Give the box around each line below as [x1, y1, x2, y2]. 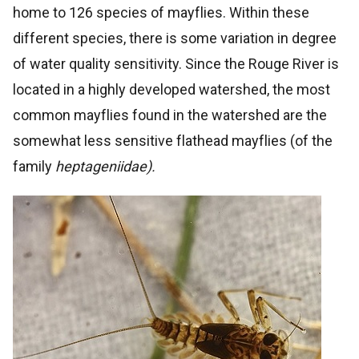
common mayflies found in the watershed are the [13, 107, 327, 124]
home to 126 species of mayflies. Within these [13, 4, 309, 22]
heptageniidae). [55, 158, 155, 175]
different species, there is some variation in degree [13, 30, 337, 47]
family [13, 158, 55, 175]
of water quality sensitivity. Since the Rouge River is [13, 55, 339, 73]
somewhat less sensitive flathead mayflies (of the [13, 132, 333, 150]
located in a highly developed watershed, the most [13, 81, 330, 99]
